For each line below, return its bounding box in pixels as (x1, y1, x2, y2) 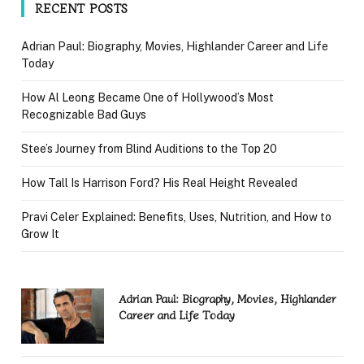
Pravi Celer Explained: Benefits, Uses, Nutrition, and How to (21, 210, 331, 223)
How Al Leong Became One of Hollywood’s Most (21, 90, 274, 104)
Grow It (21, 227, 59, 240)
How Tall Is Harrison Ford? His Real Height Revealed (21, 175, 297, 189)
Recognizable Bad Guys (21, 107, 146, 121)
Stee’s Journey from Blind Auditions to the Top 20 (21, 141, 277, 155)
